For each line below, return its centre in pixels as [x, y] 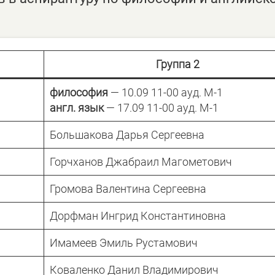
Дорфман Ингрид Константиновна [138, 215]
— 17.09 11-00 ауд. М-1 [162, 107]
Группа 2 [177, 64]
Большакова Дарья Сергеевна [127, 134]
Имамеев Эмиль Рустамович [124, 242]
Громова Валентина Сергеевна [128, 188]
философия [80, 92]
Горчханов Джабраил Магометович [141, 161]
